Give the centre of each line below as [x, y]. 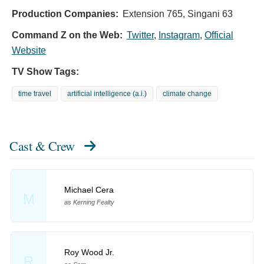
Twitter [140, 35]
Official [219, 35]
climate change [187, 94]
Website [29, 51]
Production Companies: [65, 14]
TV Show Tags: [45, 72]
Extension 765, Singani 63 [178, 14]
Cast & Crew [42, 146]
